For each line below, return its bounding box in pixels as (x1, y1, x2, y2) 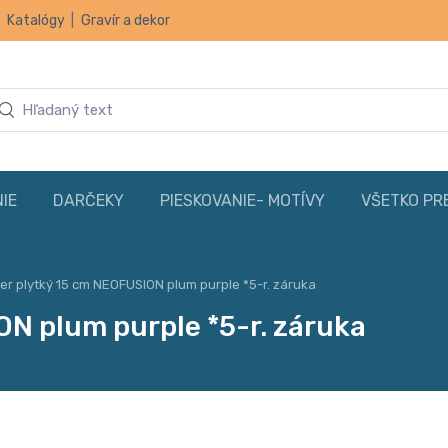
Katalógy (7, 12, 65, 29)
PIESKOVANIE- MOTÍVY (160, 190, 325, 210)
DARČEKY (53, 190, 124, 210)
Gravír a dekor (81, 12, 170, 29)
